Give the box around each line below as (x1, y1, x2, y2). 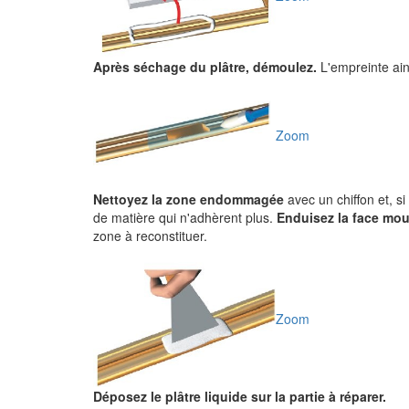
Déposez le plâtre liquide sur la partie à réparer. (93, 387, 386, 405)
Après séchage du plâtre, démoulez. (93, 58, 317, 76)
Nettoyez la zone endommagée (93, 190, 284, 208)
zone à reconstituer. (93, 226, 207, 245)
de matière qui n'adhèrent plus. (93, 208, 277, 226)
